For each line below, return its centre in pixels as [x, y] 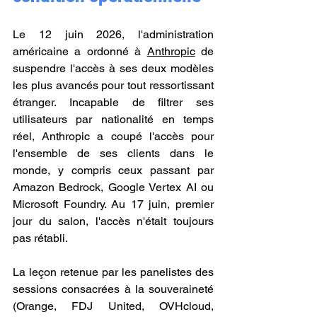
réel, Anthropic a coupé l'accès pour [113, 136]
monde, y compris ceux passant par [113, 170]
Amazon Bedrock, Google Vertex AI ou [113, 187]
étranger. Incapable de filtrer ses [113, 102]
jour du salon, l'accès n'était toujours [113, 221]
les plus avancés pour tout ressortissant [113, 85]
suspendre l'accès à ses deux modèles [113, 68]
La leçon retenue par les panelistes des [113, 272]
